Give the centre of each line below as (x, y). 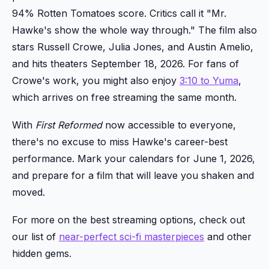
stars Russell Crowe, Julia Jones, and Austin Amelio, (133, 47)
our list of (35, 236)
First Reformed (69, 125)
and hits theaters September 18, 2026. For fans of (125, 63)
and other (228, 236)
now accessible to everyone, (169, 125)
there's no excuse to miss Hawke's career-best (120, 141)
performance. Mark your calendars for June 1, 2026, (134, 158)
